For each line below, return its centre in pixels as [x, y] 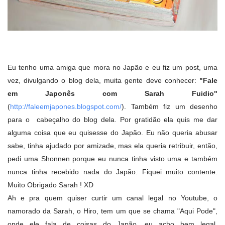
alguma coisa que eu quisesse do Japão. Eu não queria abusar [113, 132]
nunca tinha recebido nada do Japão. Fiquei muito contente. [113, 172]
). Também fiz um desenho [170, 106]
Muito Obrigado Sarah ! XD [50, 185]
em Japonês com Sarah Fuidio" [113, 93]
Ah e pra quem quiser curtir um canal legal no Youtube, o [113, 198]
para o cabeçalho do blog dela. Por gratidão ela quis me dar [113, 119]
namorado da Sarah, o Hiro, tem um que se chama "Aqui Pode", [113, 211]
